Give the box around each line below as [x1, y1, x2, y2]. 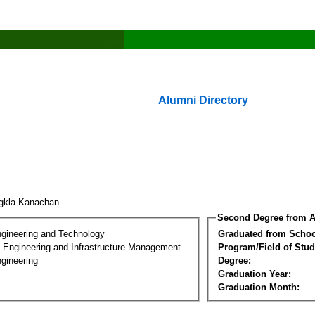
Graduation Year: [218, 268, 291, 279]
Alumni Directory [158, 94, 248, 106]
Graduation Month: [218, 281, 300, 292]
